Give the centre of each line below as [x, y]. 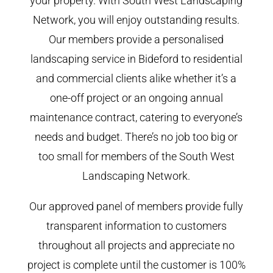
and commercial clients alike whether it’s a [136, 78]
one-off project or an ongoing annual [136, 97]
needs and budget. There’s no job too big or [136, 136]
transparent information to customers [136, 225]
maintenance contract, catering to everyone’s [136, 117]
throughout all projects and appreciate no [136, 245]
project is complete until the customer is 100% [136, 264]
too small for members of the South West [136, 156]
